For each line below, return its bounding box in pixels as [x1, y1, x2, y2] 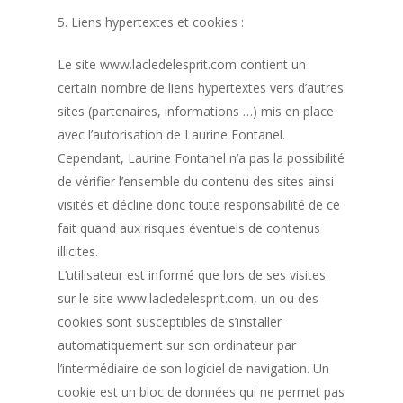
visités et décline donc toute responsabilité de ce [58, 195, 341, 213]
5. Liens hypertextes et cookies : [58, 13, 245, 31]
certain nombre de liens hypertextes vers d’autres [58, 78, 345, 96]
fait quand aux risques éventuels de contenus [58, 219, 321, 237]
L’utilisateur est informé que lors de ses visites [58, 265, 327, 283]
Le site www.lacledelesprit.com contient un [58, 55, 307, 73]
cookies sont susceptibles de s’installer [58, 312, 282, 330]
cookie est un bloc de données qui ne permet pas [58, 382, 345, 400]
